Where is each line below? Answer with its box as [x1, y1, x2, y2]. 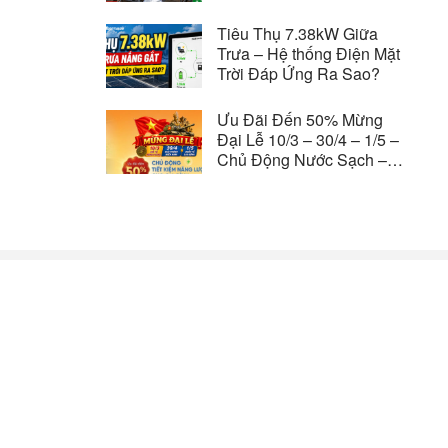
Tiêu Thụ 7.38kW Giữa [217, 21, 378, 45]
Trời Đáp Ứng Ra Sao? [217, 61, 380, 85]
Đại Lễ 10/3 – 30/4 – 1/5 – [217, 127, 399, 151]
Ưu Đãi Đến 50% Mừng [217, 107, 383, 131]
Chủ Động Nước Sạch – [217, 147, 387, 171]
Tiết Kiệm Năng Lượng [217, 167, 378, 191]
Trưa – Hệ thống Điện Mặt [217, 41, 400, 65]
